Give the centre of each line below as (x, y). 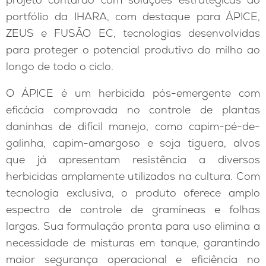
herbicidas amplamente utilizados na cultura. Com (133, 176)
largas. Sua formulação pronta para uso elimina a (133, 226)
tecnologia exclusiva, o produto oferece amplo (133, 193)
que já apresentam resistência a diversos (133, 160)
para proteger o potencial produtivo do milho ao (133, 49)
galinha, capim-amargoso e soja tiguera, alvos (133, 143)
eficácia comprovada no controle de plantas (133, 110)
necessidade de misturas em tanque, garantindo (133, 243)
